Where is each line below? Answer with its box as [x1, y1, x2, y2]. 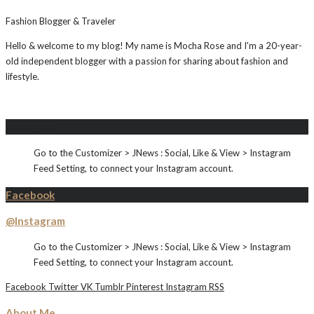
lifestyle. [6, 71, 39, 83]
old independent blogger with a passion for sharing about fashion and [6, 55, 288, 67]
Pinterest [126, 281, 163, 293]
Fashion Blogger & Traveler [6, 15, 116, 27]
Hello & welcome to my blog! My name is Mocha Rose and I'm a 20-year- [6, 40, 302, 52]
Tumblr [95, 281, 124, 293]
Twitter [48, 281, 78, 293]
